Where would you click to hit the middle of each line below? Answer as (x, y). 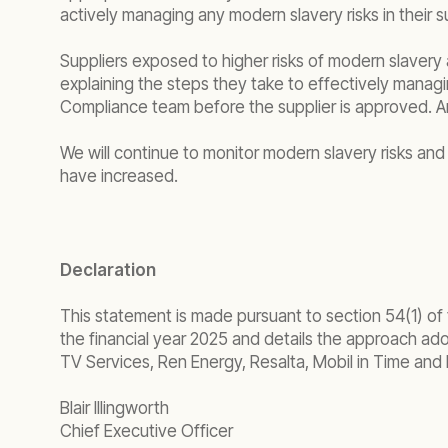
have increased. (121, 176)
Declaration (108, 270)
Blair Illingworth (116, 408)
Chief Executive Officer (146, 431)
